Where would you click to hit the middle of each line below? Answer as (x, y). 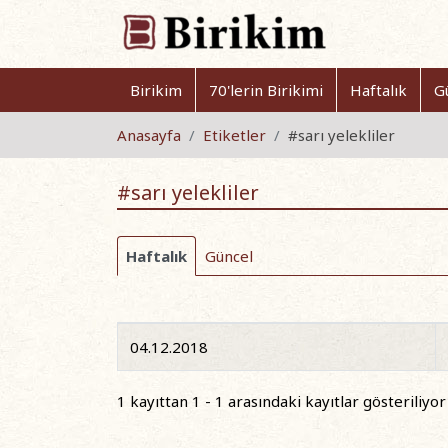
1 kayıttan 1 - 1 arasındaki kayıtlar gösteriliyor (281, 400)
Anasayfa (149, 135)
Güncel (229, 256)
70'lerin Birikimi (266, 90)
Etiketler (234, 135)
